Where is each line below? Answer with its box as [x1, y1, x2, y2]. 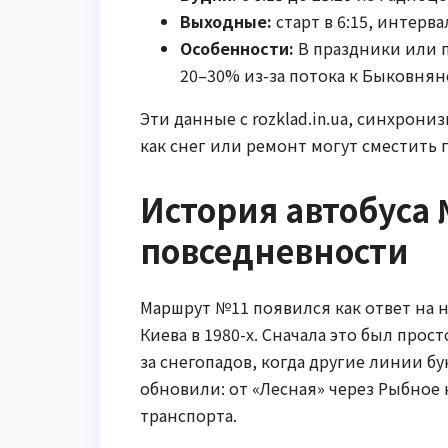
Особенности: [180, 36, 294, 61]
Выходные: [180, 9, 272, 34]
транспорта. [140, 402, 237, 427]
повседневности [140, 227, 409, 274]
